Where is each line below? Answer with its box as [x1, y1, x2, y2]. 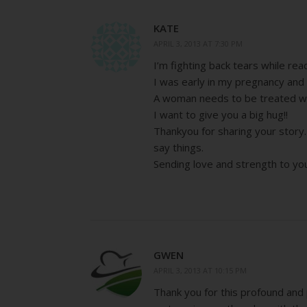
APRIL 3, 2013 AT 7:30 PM [153, 38, 243, 49]
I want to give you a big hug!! [153, 108, 288, 121]
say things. [153, 140, 204, 154]
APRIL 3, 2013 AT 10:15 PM [153, 265, 247, 275]
